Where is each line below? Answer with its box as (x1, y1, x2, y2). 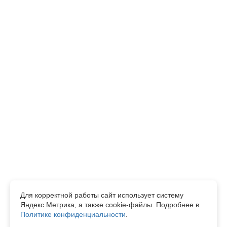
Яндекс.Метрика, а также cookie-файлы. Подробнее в (20, 201, 199, 209)
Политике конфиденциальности (20, 210, 126, 218)
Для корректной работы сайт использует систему (20, 191, 183, 199)
